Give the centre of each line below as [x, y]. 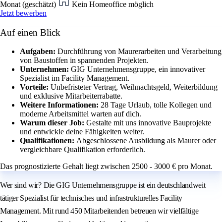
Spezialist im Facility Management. [75, 78]
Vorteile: [35, 87]
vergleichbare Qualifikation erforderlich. [83, 150]
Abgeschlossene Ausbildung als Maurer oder [146, 141]
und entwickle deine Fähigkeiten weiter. [82, 132]
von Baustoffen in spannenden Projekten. [84, 60]
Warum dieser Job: [53, 123]
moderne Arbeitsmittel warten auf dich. [81, 114]
